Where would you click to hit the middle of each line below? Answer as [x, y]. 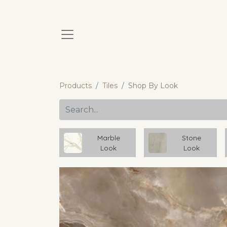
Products [75, 86]
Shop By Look [153, 86]
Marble [108, 137]
